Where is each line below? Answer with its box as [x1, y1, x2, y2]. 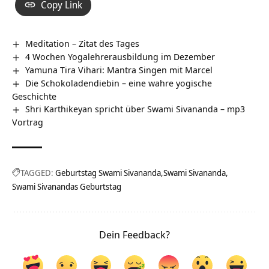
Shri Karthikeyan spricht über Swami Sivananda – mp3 [25, 102, 246, 115]
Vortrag [12, 115, 43, 128]
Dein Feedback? [99, 227, 170, 241]
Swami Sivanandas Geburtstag [12, 180, 121, 192]
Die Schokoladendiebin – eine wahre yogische [25, 76, 213, 89]
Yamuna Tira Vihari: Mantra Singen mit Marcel [25, 63, 213, 76]
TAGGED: [20, 166, 53, 178]
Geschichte [12, 89, 56, 102]
